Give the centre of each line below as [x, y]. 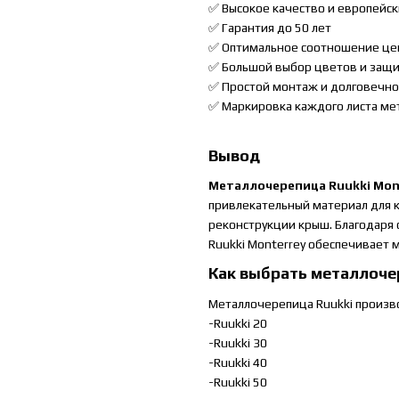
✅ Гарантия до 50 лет [270, 28]
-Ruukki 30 [238, 342]
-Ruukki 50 [238, 382]
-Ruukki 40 [238, 362]
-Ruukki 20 [238, 323]
